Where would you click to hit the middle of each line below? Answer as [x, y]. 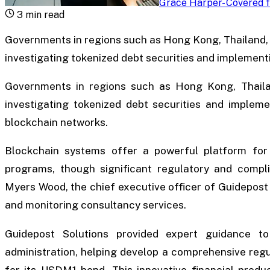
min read [44, 14]
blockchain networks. [56, 123]
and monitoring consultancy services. [96, 205]
